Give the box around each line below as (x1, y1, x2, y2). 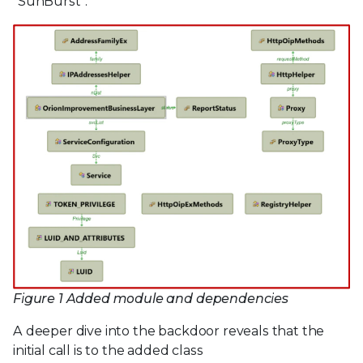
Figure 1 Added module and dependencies (13, 290, 288, 306)
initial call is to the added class (13, 342, 203, 358)
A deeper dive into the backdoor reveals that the (13, 322, 325, 339)
